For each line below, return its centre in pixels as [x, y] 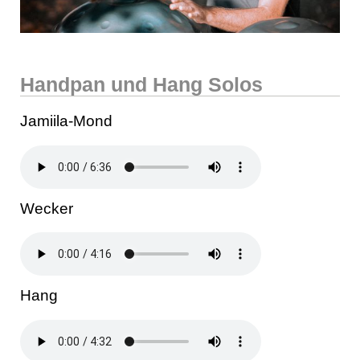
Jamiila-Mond [66, 121]
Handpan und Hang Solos [141, 84]
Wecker [47, 208]
